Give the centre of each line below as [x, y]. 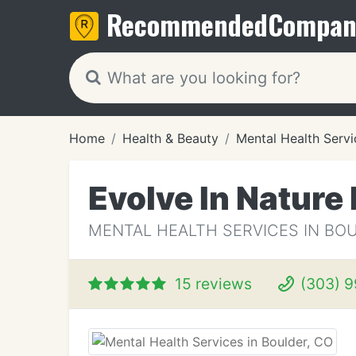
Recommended [187, 24]
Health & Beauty [170, 138]
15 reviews [213, 284]
